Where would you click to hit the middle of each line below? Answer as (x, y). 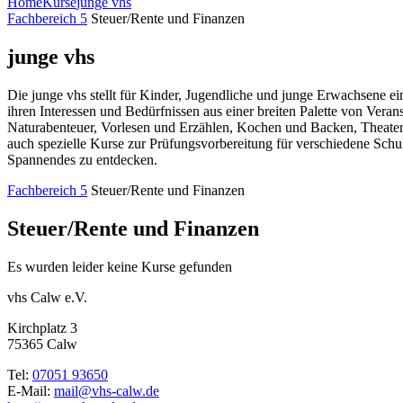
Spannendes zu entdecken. (82, 160)
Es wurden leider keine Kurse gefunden (120, 266)
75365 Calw (42, 344)
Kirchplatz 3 (42, 327)
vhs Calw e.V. (47, 297)
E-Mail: (31, 390)
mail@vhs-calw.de (107, 390)
